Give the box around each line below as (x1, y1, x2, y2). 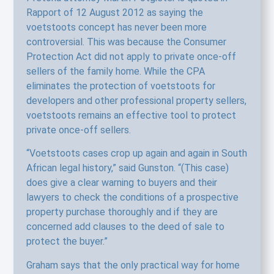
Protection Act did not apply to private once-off (26, 50, 236, 62)
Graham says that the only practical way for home (26, 259, 240, 271)
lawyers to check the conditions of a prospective (26, 191, 239, 204)
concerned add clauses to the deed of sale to (26, 221, 224, 233)
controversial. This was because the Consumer (26, 35, 226, 48)
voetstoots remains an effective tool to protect (26, 109, 236, 121)
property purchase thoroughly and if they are (26, 206, 218, 218)
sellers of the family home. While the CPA (26, 65, 205, 77)
